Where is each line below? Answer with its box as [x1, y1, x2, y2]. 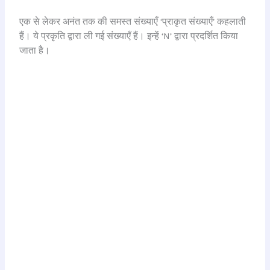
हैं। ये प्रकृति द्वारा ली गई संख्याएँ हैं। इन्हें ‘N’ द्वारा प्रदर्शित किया [19, 30, 239, 42]
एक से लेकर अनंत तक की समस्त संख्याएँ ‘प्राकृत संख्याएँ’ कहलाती [19, 16, 246, 27]
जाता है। [19, 45, 51, 56]
